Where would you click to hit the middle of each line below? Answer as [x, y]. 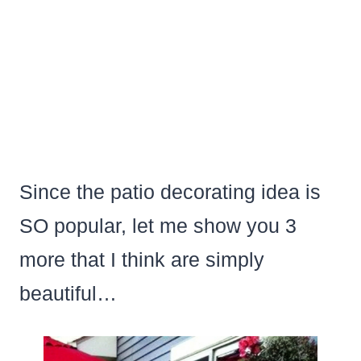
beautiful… [68, 293]
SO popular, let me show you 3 [158, 225]
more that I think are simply [141, 259]
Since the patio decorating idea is [170, 191]
